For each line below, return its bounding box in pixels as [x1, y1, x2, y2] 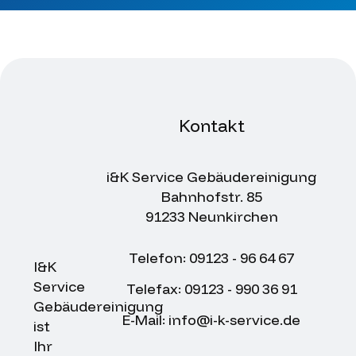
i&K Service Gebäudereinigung [106, 167, 316, 186]
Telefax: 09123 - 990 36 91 [126, 279, 297, 298]
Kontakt [178, 114, 245, 137]
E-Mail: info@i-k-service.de [122, 310, 300, 329]
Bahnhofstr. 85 [161, 187, 262, 206]
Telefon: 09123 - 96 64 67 [129, 248, 294, 267]
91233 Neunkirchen [145, 207, 278, 226]
